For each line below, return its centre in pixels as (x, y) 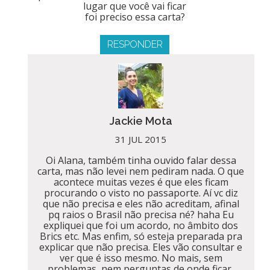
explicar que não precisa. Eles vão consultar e (141, 247)
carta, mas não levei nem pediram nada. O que (141, 171)
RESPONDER (135, 44)
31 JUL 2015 (141, 139)
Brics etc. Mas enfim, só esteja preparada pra (141, 236)
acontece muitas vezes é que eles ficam (141, 182)
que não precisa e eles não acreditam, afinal (141, 203)
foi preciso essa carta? (135, 17)
